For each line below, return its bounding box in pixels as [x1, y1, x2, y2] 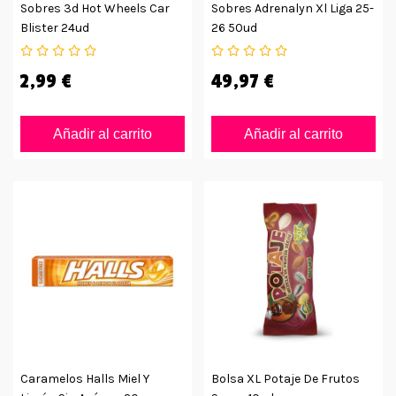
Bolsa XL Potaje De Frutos [211, 370, 360, 386]
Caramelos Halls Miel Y [20, 370, 149, 386]
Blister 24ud [20, 20, 89, 36]
